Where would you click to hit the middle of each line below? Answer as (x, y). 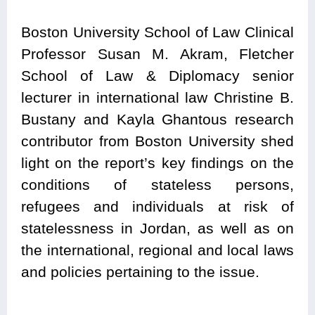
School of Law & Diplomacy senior (157, 76)
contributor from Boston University (138, 141)
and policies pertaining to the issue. (140, 272)
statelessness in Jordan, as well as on (157, 229)
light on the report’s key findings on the (157, 163)
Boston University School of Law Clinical (157, 32)
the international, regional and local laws (157, 250)
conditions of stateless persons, (157, 185)
